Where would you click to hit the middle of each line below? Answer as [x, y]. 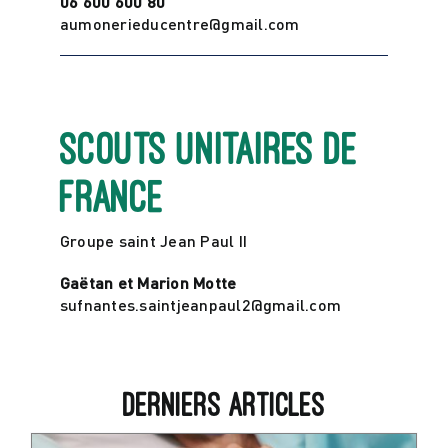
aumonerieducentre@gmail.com [179, 24]
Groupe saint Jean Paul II [153, 240]
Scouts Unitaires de [209, 148]
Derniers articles [224, 403]
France [112, 196]
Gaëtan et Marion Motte [148, 282]
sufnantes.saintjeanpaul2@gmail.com [200, 304]
